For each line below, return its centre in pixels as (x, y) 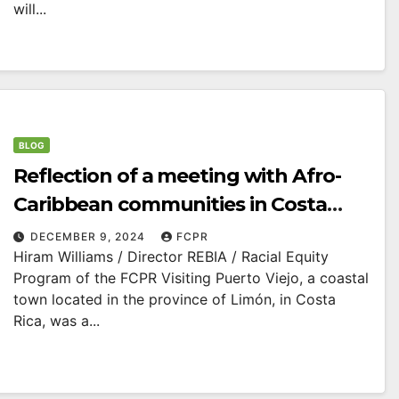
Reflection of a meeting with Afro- (177, 175)
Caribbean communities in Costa (170, 204)
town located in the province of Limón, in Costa (175, 299)
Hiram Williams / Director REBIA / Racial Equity (171, 256)
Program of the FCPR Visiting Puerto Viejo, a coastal (191, 277)
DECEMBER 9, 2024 (90, 236)
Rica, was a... (57, 320)
